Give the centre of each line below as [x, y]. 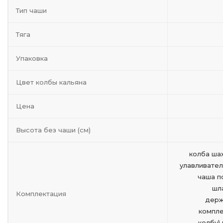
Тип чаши [31, 10]
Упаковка [32, 58]
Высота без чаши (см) [53, 130]
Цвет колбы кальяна [51, 82]
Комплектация [41, 194]
